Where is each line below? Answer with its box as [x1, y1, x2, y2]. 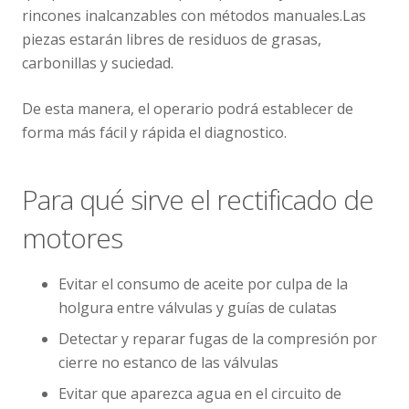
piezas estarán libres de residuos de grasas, [22, 28, 321, 49]
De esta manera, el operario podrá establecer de [22, 98, 353, 119]
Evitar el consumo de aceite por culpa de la [58, 273, 348, 294]
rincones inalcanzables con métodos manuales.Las [22, 5, 366, 26]
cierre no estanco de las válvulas [58, 351, 278, 372]
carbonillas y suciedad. [22, 52, 173, 73]
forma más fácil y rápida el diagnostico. [22, 121, 287, 142]
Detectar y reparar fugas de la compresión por [58, 328, 377, 349]
